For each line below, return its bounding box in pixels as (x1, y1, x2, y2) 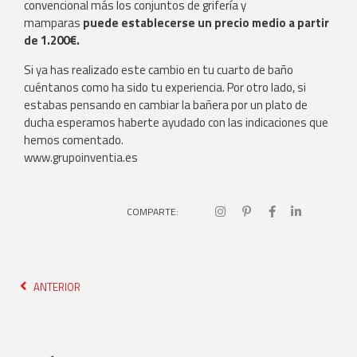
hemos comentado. (24, 130, 124, 149)
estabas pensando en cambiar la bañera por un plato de (24, 95, 308, 114)
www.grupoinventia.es (24, 147, 138, 167)
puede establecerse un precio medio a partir (83, 14, 329, 33)
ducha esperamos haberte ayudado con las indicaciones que (24, 112, 328, 131)
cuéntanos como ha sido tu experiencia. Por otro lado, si (24, 77, 306, 96)
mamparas (24, 14, 83, 33)
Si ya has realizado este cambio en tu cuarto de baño (24, 60, 293, 79)
